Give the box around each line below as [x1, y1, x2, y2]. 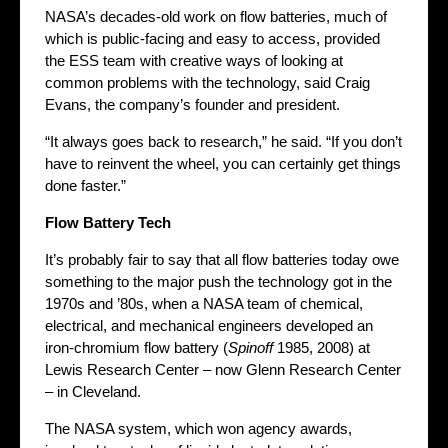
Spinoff [228, 338, 273, 356]
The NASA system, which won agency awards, [45, 419, 352, 437]
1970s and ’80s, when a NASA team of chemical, [45, 294, 363, 312]
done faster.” [45, 176, 126, 194]
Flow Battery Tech [45, 213, 171, 231]
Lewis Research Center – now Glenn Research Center [45, 360, 401, 378]
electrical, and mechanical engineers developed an [45, 316, 373, 334]
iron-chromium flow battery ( [45, 338, 228, 356]
